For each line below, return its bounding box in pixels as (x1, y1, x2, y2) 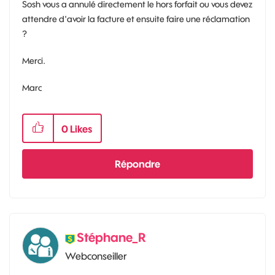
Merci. (22, 55, 45, 66)
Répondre (115, 157, 160, 170)
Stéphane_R (77, 229, 145, 245)
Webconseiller (65, 249, 127, 262)
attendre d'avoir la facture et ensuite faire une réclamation (22, 13, 250, 25)
